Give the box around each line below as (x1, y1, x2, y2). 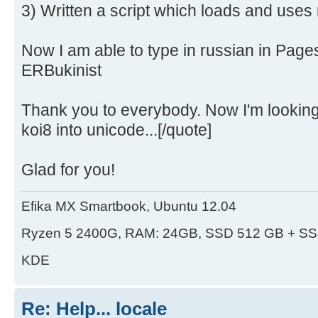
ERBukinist (21, 60, 102, 79)
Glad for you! (21, 160, 115, 179)
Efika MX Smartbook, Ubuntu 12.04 (21, 199, 236, 214)
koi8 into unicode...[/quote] (21, 120, 212, 139)
